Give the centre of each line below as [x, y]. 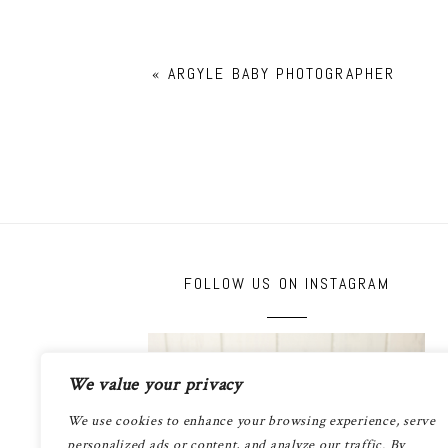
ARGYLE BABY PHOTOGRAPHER [281, 73]
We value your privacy [154, 384]
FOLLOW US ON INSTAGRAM [286, 284]
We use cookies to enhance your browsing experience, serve [251, 421]
